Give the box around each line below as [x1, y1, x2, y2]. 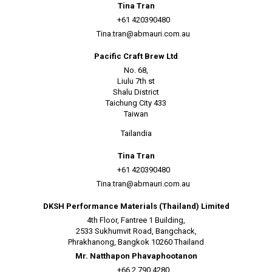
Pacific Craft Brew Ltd [94, 52, 178, 61]
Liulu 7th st [117, 76, 155, 86]
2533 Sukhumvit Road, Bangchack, [75, 226, 197, 236]
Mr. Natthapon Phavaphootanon [75, 251, 197, 260]
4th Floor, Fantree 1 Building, [87, 216, 185, 225]
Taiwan [124, 109, 148, 118]
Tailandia [120, 129, 152, 138]
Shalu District [113, 87, 159, 97]
